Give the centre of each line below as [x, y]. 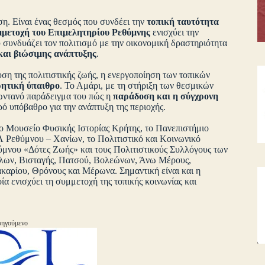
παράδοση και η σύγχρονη [166, 96]
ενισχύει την [174, 33]
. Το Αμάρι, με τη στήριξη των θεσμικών [137, 86]
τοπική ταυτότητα [183, 22]
